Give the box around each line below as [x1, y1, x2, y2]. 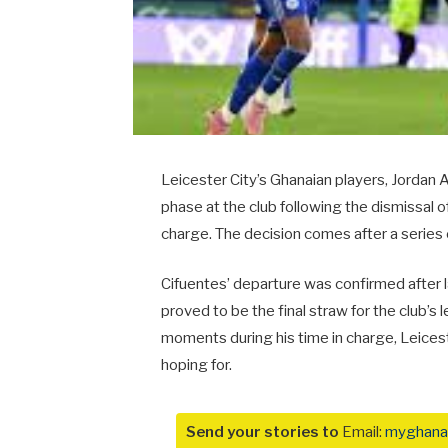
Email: [339, 423, 385, 442]
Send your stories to [186, 423, 339, 442]
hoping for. [160, 355, 232, 374]
